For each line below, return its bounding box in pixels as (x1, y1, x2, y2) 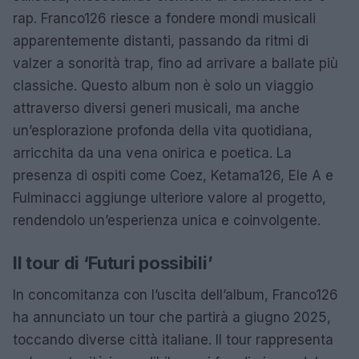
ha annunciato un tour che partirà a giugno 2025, (13, 309, 331, 325)
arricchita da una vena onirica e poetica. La (13, 145, 292, 161)
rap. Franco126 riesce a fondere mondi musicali (13, 10, 316, 26)
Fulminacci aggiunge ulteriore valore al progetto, (13, 190, 326, 206)
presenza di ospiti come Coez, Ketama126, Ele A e (13, 167, 333, 184)
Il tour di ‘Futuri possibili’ (13, 252, 213, 273)
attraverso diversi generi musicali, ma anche (13, 100, 300, 116)
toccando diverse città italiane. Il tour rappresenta (13, 332, 333, 348)
